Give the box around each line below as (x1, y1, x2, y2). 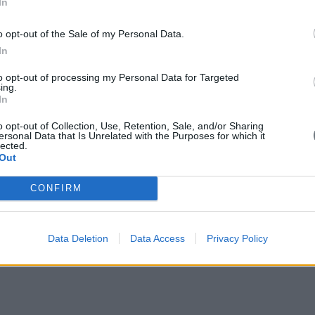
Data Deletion (47, 232, 108, 244)
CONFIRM (30, 183, 82, 193)
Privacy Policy (206, 232, 268, 244)
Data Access (129, 232, 185, 244)
